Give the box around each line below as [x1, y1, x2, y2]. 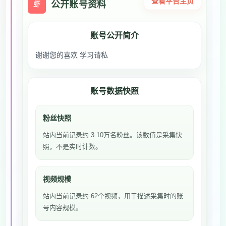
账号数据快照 [90, 87, 139, 95]
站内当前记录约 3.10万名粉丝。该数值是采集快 [43, 131, 182, 139]
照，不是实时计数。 [43, 143, 102, 150]
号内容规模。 [43, 204, 82, 211]
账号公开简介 [90, 31, 139, 40]
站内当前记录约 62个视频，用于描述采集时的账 [43, 192, 183, 200]
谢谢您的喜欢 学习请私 [35, 51, 108, 59]
